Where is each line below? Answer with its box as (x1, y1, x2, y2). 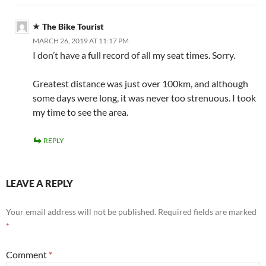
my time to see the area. (33, 106, 128, 118)
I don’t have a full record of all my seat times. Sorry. (33, 49, 235, 61)
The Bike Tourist (42, 21, 104, 31)
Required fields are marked (158, 206, 256, 217)
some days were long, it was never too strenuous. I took (33, 91, 256, 103)
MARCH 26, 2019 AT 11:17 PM (33, 36, 129, 45)
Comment (6, 248, 49, 260)
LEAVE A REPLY (6, 177, 73, 189)
